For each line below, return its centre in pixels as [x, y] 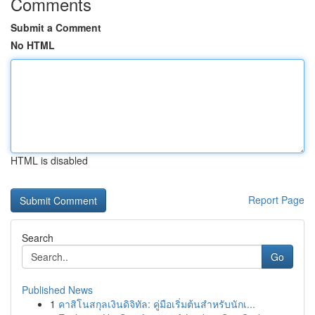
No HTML [33, 45]
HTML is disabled [49, 160]
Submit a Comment [56, 27]
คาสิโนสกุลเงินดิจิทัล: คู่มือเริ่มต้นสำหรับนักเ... [157, 304]
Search [38, 238]
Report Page [276, 200]
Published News [57, 290]
